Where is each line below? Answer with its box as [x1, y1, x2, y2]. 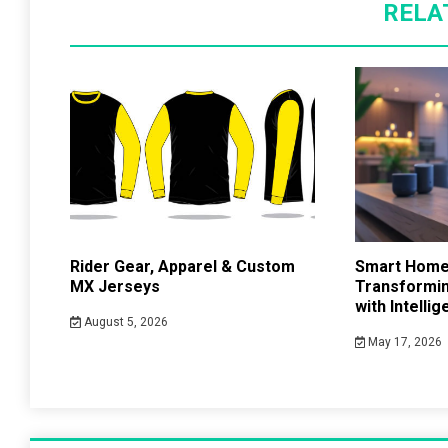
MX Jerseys [70, 277, 160, 297]
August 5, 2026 [80, 315, 168, 330]
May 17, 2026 [365, 335, 443, 350]
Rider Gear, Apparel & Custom [70, 257, 295, 277]
